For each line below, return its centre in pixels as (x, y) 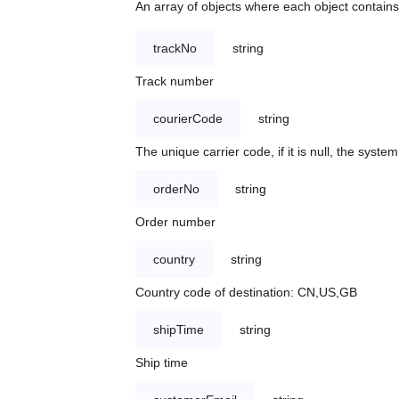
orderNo (176, 189)
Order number (175, 222)
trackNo (175, 49)
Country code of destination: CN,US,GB (246, 293)
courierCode (188, 119)
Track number (175, 81)
